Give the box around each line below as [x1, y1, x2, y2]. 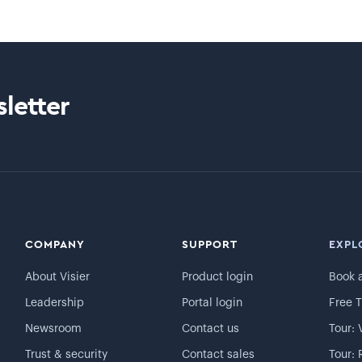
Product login [181, 271, 253, 283]
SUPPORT [181, 239, 238, 250]
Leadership [24, 297, 84, 309]
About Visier [24, 271, 90, 283]
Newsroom [24, 323, 82, 335]
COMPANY [24, 239, 85, 250]
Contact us [181, 323, 239, 335]
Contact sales [181, 349, 255, 360]
